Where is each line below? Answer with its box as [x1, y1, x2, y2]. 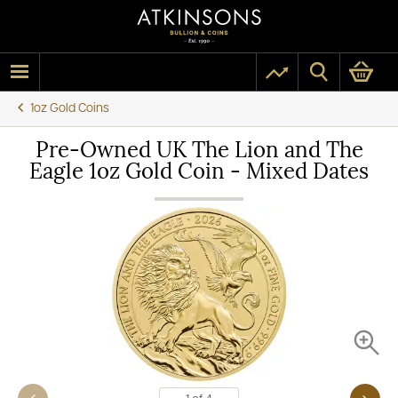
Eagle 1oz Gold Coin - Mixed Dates [29, 163, 369, 184]
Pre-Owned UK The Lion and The [35, 141, 363, 163]
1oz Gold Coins [30, 101, 109, 115]
